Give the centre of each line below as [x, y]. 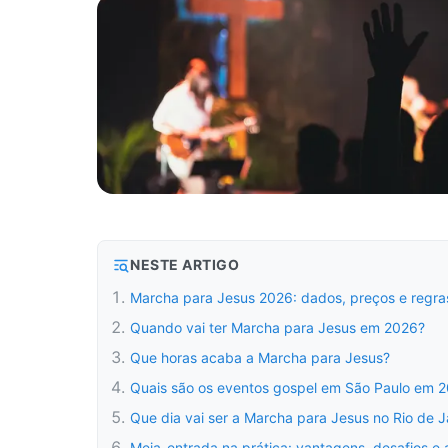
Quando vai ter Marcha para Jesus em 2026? [277, 327]
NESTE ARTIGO [184, 264]
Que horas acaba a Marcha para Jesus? [260, 357]
